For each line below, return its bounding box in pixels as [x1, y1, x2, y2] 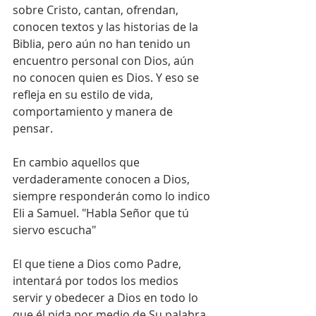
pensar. [13, 121, 53, 136]
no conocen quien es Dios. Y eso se [13, 70, 202, 85]
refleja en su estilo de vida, [13, 87, 156, 102]
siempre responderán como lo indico [13, 188, 213, 204]
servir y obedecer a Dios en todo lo [13, 290, 201, 305]
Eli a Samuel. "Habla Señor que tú [13, 205, 192, 221]
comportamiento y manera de [13, 104, 176, 119]
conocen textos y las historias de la [13, 19, 201, 35]
